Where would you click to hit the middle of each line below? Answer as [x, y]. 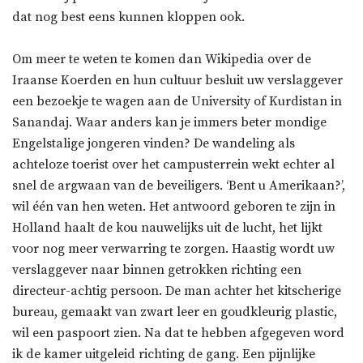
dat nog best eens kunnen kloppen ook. [128, 17]
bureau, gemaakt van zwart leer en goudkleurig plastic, [175, 312]
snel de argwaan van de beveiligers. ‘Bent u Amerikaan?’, [179, 185]
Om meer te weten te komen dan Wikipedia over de [162, 59]
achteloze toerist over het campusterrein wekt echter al [173, 164]
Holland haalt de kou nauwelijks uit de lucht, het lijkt [167, 227]
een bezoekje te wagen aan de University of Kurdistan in [177, 101]
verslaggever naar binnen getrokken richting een [157, 269]
